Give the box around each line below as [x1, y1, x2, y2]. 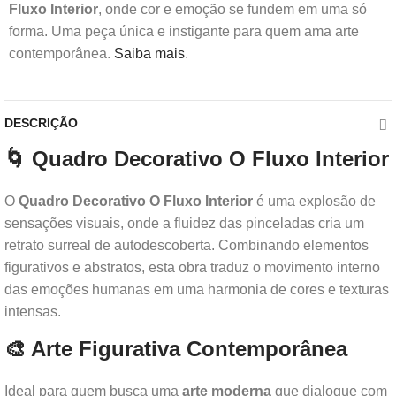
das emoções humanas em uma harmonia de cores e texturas [4, 282, 389, 297]
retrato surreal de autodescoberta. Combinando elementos [4, 238, 369, 253]
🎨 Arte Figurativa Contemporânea [4, 337, 347, 361]
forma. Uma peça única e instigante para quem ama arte [9, 24, 359, 39]
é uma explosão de [253, 194, 376, 209]
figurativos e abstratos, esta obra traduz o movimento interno [4, 260, 380, 275]
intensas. [4, 304, 61, 319]
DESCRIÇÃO [4, 116, 78, 130]
